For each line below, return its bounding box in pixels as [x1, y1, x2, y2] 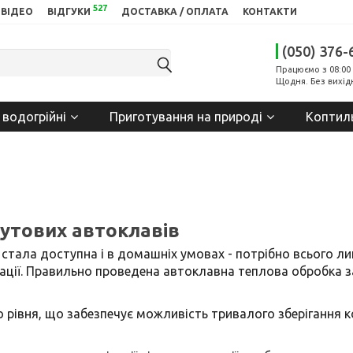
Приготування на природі [110, 109, 262, 124]
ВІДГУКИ [47, 6, 91, 17]
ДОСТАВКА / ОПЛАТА [121, 6, 229, 17]
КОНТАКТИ [243, 6, 298, 17]
